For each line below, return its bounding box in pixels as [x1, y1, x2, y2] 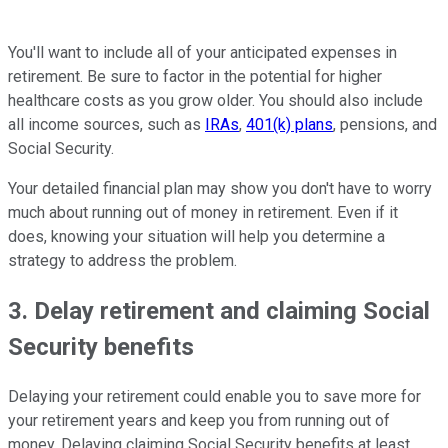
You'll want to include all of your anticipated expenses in [8, 43, 397, 63]
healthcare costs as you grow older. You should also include [8, 91, 423, 111]
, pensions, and [333, 115, 437, 135]
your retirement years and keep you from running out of [8, 411, 390, 431]
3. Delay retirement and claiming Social [8, 297, 430, 326]
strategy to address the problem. [8, 251, 237, 271]
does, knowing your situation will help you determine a [8, 227, 385, 247]
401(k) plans [246, 115, 333, 135]
